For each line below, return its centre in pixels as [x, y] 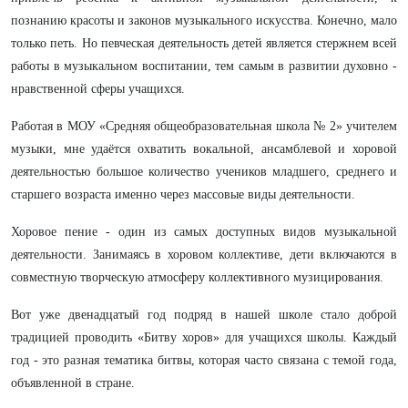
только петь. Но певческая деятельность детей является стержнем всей [204, 43]
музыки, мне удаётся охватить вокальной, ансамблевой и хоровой [204, 149]
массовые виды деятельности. [274, 194]
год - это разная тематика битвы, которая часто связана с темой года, [204, 360]
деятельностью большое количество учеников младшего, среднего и [204, 172]
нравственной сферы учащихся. [98, 89]
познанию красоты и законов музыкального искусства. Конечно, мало [204, 20]
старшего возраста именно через [100, 194]
